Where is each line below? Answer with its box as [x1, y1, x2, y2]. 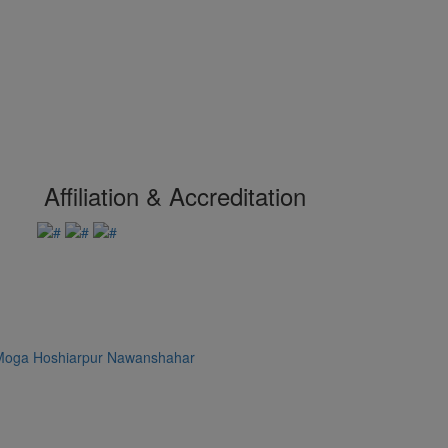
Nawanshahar [107, 347, 195, 368]
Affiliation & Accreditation [37, 178, 307, 214]
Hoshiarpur [33, 347, 103, 368]
